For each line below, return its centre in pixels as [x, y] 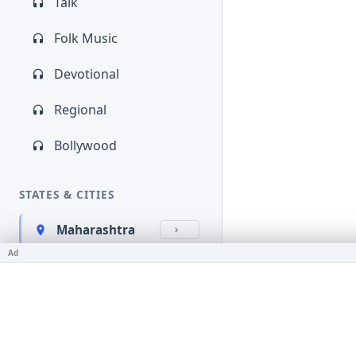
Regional [80, 110]
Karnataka [88, 338]
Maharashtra [96, 230]
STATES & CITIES [67, 194]
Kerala [76, 266]
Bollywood [85, 145]
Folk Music [86, 38]
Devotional [87, 74]
